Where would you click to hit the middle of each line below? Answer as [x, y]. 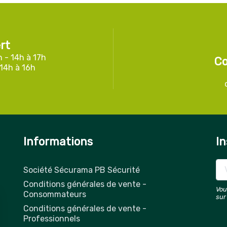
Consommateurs [55, 194]
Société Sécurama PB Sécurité [82, 170]
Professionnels [52, 219]
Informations [58, 142]
